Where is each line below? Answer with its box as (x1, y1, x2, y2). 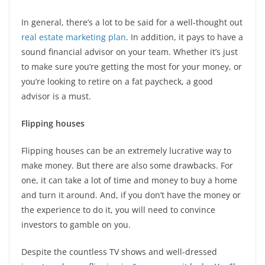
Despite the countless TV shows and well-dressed (21, 246, 217, 258)
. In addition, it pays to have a (126, 31, 243, 43)
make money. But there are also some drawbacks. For (21, 160, 233, 172)
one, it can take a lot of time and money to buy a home (21, 174, 237, 186)
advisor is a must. (21, 91, 93, 102)
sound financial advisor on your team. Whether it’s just (21, 46, 238, 58)
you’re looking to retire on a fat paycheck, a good (21, 76, 213, 88)
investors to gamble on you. (21, 219, 133, 231)
